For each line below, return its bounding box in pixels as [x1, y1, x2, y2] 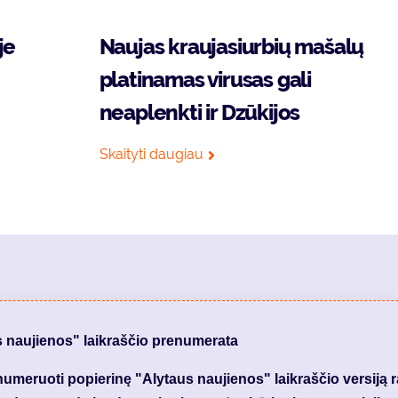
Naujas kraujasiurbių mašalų [99, 34, 364, 60]
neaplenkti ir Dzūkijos [99, 99, 300, 125]
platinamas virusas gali [99, 67, 311, 92]
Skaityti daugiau [99, 146, 203, 163]
